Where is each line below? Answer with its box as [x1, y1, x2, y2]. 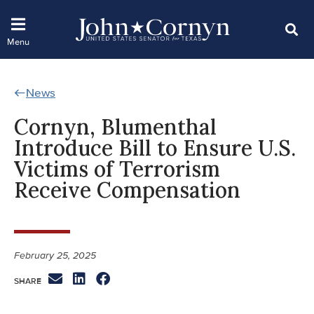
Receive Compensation [14, 176, 240, 203]
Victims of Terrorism [14, 155, 220, 182]
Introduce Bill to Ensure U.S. [14, 134, 296, 161]
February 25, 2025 [14, 249, 96, 261]
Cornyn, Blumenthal [14, 113, 217, 140]
